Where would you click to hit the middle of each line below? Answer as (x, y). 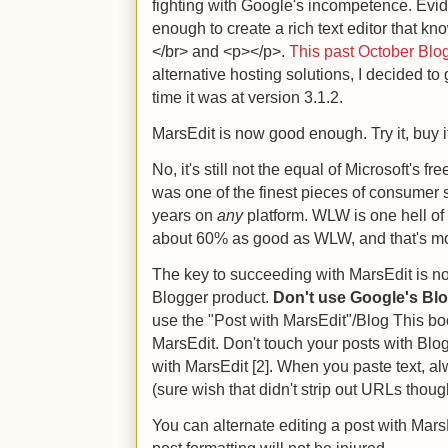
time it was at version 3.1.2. (247, 97)
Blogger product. (212, 297)
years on (184, 215)
